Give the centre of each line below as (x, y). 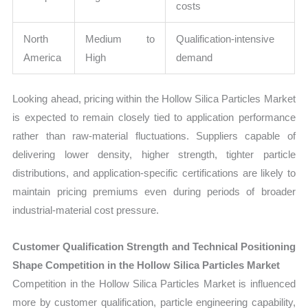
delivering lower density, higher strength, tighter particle (154, 155)
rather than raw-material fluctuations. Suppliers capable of (154, 136)
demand (195, 57)
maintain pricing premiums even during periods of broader (154, 192)
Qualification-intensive (225, 38)
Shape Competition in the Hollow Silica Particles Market (146, 265)
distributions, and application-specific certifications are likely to (154, 173)
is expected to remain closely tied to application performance (154, 118)
